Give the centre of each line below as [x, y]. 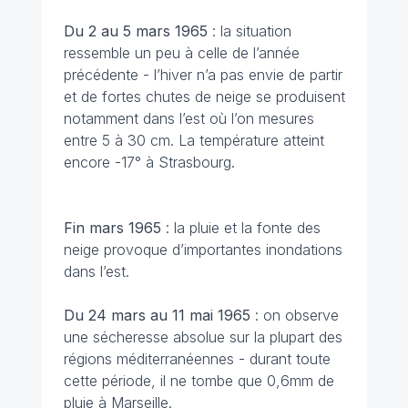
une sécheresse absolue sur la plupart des [203, 337]
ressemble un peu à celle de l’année [181, 52]
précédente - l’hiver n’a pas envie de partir [203, 74]
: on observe [296, 315]
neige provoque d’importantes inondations [203, 249]
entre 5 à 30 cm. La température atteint [194, 140]
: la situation [251, 31]
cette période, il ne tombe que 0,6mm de [199, 380]
